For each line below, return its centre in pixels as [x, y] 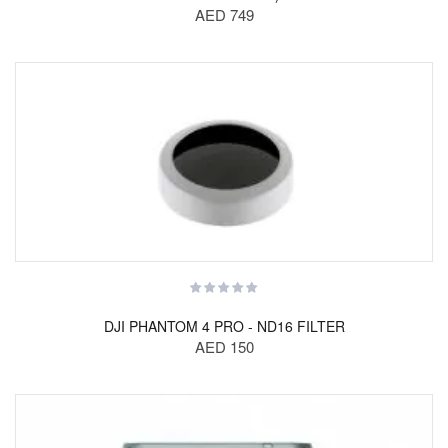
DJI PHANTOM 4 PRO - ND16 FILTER [224, 326]
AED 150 [224, 346]
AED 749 [224, 14]
